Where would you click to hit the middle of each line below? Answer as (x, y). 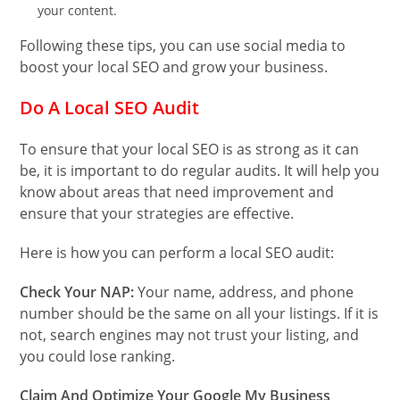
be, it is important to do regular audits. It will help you (200, 171)
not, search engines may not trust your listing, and (190, 335)
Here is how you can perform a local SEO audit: (177, 253)
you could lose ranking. (98, 357)
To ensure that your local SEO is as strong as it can (190, 150)
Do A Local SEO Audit (110, 108)
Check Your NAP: (79, 292)
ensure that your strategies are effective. (159, 214)
